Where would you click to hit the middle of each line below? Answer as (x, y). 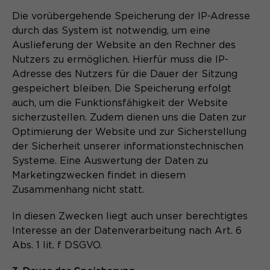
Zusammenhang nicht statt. (78, 190)
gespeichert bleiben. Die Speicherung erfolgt (122, 88)
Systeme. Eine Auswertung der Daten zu (110, 161)
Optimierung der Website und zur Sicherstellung (129, 132)
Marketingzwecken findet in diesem (99, 175)
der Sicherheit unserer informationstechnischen (128, 146)
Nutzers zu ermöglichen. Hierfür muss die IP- (120, 59)
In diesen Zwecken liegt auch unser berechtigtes (130, 216)
